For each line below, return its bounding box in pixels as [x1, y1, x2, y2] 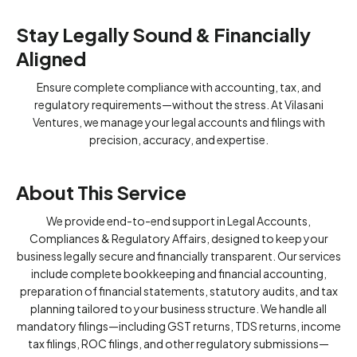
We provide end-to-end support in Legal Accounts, [46, 214, 311, 228]
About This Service [16, 180, 186, 204]
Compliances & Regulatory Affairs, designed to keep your [29, 231, 328, 245]
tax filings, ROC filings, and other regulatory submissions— [28, 336, 329, 351]
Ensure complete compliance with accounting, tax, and [36, 80, 321, 94]
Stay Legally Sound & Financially [16, 22, 311, 46]
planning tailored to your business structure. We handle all [30, 301, 327, 316]
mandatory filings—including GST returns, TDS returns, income [16, 319, 341, 333]
